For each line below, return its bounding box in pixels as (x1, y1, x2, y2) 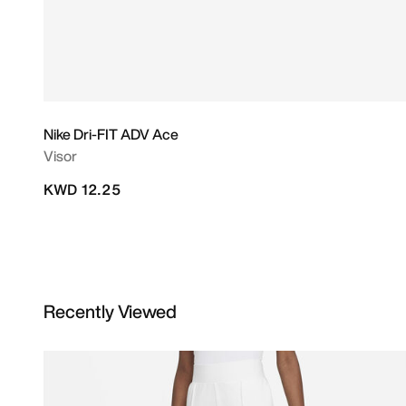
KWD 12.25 (43, 179, 121, 200)
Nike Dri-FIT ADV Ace (43, 123, 179, 145)
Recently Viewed (43, 298, 177, 324)
